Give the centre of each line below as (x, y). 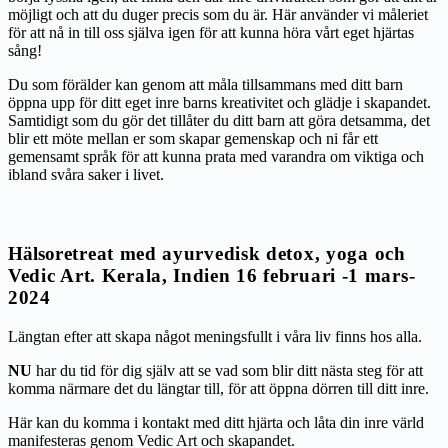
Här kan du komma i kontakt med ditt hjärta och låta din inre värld (216, 422)
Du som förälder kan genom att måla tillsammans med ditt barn (205, 84)
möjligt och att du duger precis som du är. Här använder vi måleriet (218, 14)
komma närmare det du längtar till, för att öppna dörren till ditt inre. (218, 388)
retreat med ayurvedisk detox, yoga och (230, 254)
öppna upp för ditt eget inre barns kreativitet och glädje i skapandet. (219, 102)
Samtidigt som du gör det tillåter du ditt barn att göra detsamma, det (219, 120)
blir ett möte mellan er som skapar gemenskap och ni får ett (193, 138)
